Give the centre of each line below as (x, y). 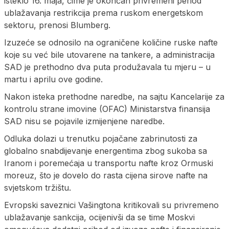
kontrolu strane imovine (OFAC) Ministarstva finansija (107, 109)
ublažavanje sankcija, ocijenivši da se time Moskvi (99, 217)
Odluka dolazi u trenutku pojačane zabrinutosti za (101, 138)
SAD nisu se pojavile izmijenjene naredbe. (84, 121)
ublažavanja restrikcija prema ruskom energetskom (104, 13)
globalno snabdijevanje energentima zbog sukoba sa (106, 151)
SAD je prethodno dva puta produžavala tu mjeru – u (107, 67)
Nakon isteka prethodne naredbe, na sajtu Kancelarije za (114, 96)
